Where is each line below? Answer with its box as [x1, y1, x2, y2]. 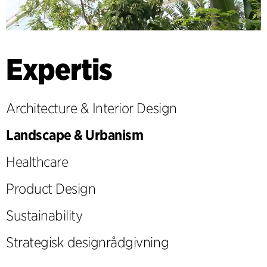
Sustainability [6, 207, 83, 224]
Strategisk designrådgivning [6, 234, 169, 251]
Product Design [6, 180, 96, 197]
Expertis [6, 51, 112, 87]
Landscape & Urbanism [6, 126, 144, 144]
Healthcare [6, 153, 69, 170]
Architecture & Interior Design [6, 100, 177, 117]
